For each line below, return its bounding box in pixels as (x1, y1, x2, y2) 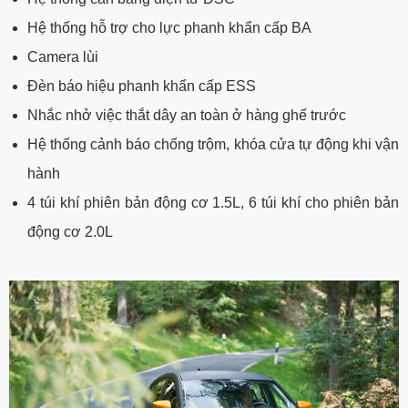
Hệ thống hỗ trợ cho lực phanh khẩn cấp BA (27, 19, 311, 36)
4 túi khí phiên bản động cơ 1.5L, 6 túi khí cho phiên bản (27, 194, 399, 210)
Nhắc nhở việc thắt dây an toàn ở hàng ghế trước (27, 107, 346, 123)
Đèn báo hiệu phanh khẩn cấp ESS (27, 77, 256, 94)
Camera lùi (27, 48, 98, 65)
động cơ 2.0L (27, 223, 113, 240)
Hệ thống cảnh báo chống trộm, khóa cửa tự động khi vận (27, 136, 399, 152)
